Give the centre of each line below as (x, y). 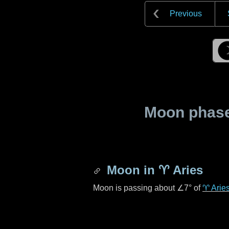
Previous (186, 14)
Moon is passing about (135, 188)
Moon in (131, 170)
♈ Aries (181, 170)
